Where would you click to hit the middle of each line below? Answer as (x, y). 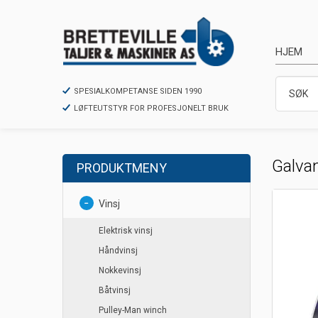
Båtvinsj (115, 291)
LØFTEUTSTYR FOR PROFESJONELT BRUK (151, 109)
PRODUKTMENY (122, 168)
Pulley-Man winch (133, 311)
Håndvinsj (118, 251)
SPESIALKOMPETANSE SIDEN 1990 (138, 92)
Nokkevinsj (120, 271)
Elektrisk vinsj (126, 231)
